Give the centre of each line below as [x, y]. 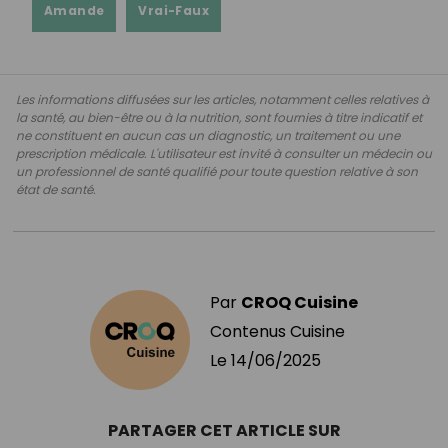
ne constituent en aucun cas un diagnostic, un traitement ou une [208, 135]
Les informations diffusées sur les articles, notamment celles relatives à [222, 99]
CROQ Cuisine [299, 302]
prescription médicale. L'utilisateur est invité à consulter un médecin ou [224, 153]
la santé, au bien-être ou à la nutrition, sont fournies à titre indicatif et [219, 117]
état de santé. [56, 189]
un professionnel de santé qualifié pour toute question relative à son [217, 171]
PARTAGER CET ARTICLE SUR [224, 430]
